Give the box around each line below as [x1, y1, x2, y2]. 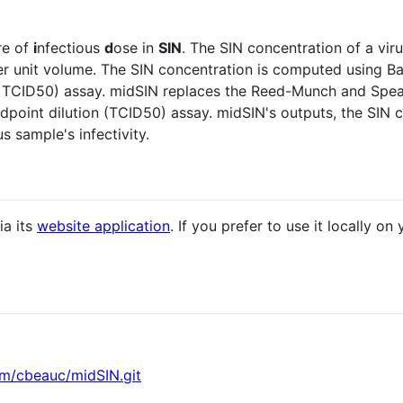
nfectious [37, 38, 104, 57]
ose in [113, 38, 158, 57]
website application [37, 216, 170, 235]
